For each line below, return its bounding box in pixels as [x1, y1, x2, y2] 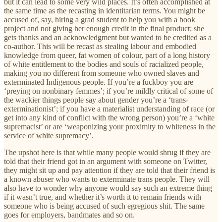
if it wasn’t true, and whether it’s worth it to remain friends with [4, 192, 201, 201]
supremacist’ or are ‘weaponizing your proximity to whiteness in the [4, 122, 216, 131]
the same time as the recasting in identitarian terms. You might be [4, 6, 205, 15]
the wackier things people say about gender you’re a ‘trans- [4, 95, 188, 104]
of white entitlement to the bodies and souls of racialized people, [4, 59, 204, 68]
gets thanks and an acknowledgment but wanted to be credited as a [4, 33, 212, 42]
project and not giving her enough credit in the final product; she [4, 24, 204, 33]
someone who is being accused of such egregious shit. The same [4, 201, 205, 210]
